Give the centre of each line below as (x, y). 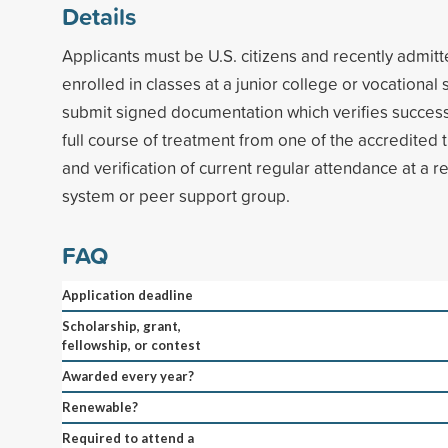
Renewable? (100, 406)
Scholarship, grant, (121, 325)
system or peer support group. (176, 195)
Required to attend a (128, 437)
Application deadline (127, 294)
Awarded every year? (128, 375)
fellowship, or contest (131, 344)
